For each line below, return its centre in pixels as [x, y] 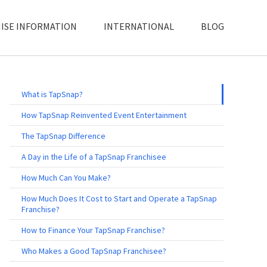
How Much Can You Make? [66, 177]
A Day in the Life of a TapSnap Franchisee [94, 156]
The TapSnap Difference [63, 136]
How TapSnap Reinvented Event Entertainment [104, 115]
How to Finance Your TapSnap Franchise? [93, 230]
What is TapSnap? [52, 94]
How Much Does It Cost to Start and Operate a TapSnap [119, 198]
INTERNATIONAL [139, 26]
